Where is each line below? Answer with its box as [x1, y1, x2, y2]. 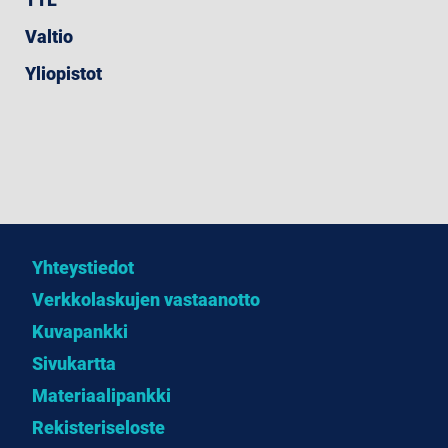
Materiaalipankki [31, 385, 171, 407]
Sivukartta [31, 353, 116, 375]
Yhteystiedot [31, 257, 134, 279]
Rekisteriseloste [31, 417, 165, 439]
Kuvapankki [31, 321, 128, 343]
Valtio [24, 26, 73, 48]
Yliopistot [24, 63, 102, 85]
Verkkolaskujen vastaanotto [31, 289, 260, 311]
